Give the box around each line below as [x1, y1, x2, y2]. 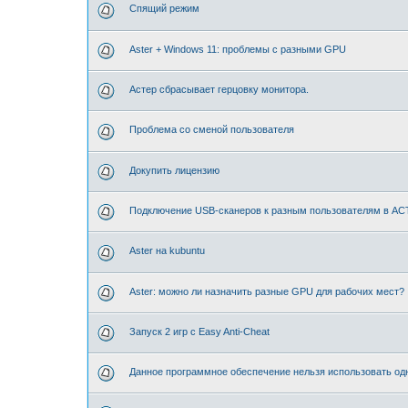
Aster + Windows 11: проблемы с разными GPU [129, 43, 346, 55]
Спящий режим [129, 3, 199, 15]
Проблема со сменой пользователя [129, 124, 294, 136]
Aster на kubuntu [129, 245, 205, 257]
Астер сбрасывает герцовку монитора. [129, 84, 309, 96]
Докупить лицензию [129, 164, 219, 176]
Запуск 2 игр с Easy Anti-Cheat [129, 325, 270, 337]
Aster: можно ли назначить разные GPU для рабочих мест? [129, 285, 404, 297]
